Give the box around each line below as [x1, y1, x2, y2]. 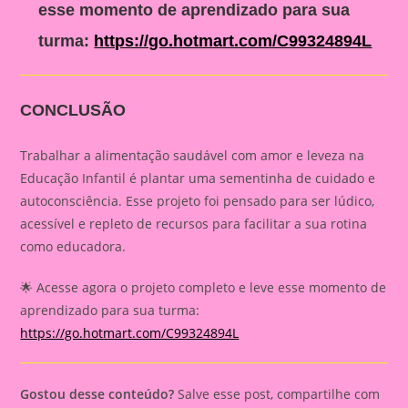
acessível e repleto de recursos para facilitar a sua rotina [20, 215, 368, 233]
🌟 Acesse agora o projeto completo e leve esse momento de [20, 279, 387, 297]
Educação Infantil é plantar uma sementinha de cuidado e [20, 169, 376, 188]
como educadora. [20, 238, 127, 256]
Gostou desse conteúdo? [20, 385, 175, 403]
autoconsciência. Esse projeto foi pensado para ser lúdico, [20, 192, 375, 210]
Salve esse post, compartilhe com [174, 385, 381, 403]
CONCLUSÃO [20, 101, 127, 120]
